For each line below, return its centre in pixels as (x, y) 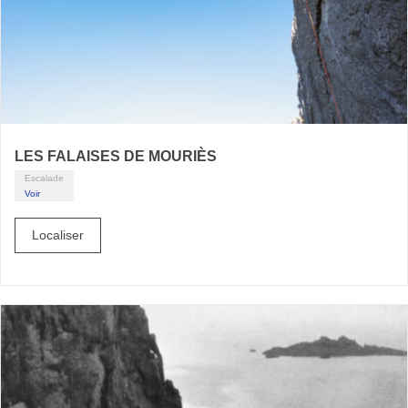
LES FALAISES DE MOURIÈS (116, 156)
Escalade (44, 178)
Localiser (58, 235)
